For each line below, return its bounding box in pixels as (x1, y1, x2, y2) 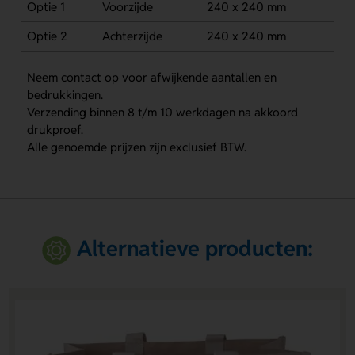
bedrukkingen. (26, 86, 103, 102)
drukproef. (26, 121, 83, 137)
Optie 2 (26, 28, 67, 44)
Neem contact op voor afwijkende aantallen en (26, 69, 277, 85)
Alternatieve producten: (76, 235, 313, 263)
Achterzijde (101, 28, 162, 44)
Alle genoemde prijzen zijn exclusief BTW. (26, 139, 246, 155)
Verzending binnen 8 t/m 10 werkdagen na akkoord (26, 104, 298, 120)
